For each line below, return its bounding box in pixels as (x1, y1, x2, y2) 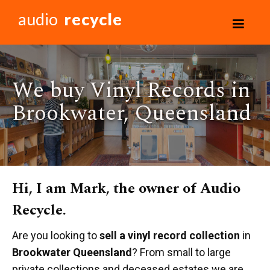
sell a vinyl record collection (99, 229, 240, 242)
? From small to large (132, 246, 231, 259)
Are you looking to (12, 229, 99, 242)
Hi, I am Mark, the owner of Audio (12, 178, 240, 199)
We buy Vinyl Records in (12, 74, 250, 107)
